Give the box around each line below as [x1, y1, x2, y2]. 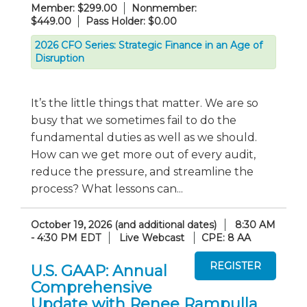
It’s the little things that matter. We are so [31, 97, 258, 110]
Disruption [35, 52, 84, 64]
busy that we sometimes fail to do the [31, 114, 236, 127]
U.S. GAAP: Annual [31, 261, 167, 280]
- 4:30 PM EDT [31, 232, 101, 244]
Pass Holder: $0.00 [86, 15, 177, 27]
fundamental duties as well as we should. [31, 131, 257, 144]
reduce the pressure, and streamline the [31, 165, 254, 178]
